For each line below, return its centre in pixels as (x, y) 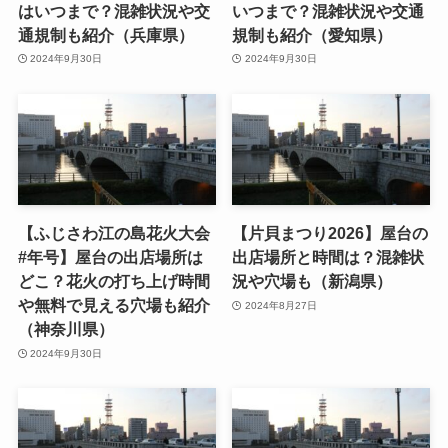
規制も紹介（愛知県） (312, 34)
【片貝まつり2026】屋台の (330, 233)
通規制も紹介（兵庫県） (105, 34)
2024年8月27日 (280, 305)
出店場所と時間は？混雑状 (328, 257)
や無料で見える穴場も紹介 (113, 305)
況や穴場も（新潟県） (312, 281)
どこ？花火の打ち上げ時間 (113, 281)
